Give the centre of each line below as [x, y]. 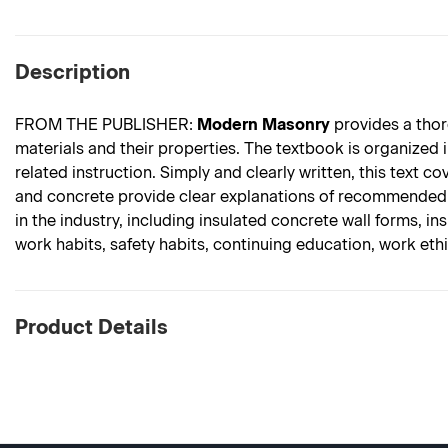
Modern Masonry [263, 125]
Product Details [91, 327]
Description [72, 72]
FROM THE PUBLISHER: [106, 125]
